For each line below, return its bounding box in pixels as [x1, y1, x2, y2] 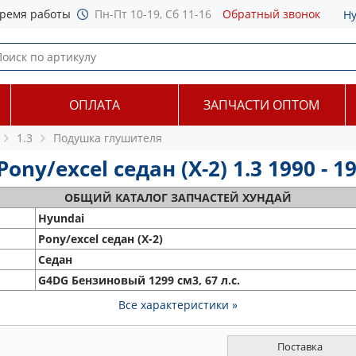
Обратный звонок [222, 6, 320, 21]
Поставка [277, 339, 323, 354]
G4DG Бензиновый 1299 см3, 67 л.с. [38, 273, 240, 288]
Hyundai [38, 211, 84, 226]
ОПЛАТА [68, 96, 120, 114]
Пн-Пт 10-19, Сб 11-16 [95, 6, 211, 21]
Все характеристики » [118, 297, 238, 312]
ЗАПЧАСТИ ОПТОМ [203, 96, 320, 114]
